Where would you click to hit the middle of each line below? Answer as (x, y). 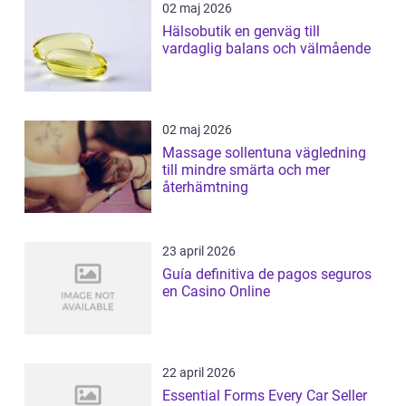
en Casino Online (216, 291)
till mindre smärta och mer (246, 169)
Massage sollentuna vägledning (229, 152)
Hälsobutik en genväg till (198, 31)
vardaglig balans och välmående (266, 48)
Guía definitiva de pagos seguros (267, 274)
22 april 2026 (199, 372)
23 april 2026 (199, 251)
